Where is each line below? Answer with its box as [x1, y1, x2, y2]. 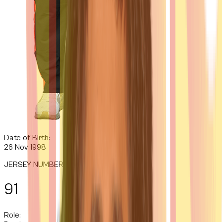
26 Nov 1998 [4, 143, 46, 152]
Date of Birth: [4, 133, 50, 142]
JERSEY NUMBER [4, 160, 63, 169]
